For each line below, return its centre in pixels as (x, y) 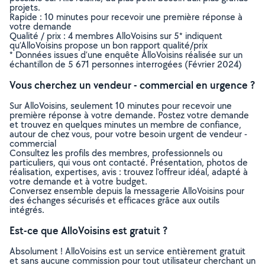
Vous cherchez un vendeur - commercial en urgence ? (132, 85)
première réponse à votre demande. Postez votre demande (129, 115)
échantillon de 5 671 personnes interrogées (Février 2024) (126, 64)
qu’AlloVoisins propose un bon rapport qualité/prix (109, 45)
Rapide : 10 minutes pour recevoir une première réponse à (126, 17)
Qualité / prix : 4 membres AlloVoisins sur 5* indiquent (116, 36)
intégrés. (27, 210)
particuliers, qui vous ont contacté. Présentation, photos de (129, 162)
